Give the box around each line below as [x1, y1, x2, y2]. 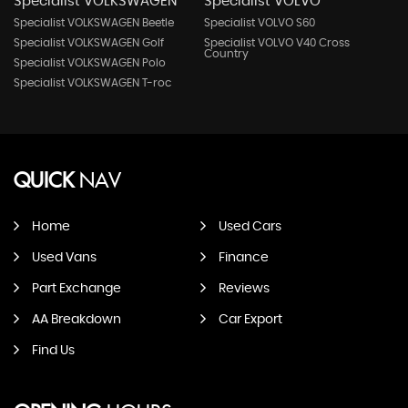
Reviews [218, 282, 270, 296]
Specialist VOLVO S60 [203, 17, 315, 29]
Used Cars [218, 220, 281, 234]
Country [203, 48, 249, 60]
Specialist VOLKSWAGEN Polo [14, 57, 166, 69]
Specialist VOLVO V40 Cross [203, 37, 350, 49]
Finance [218, 251, 269, 265]
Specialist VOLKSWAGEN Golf [14, 37, 164, 49]
